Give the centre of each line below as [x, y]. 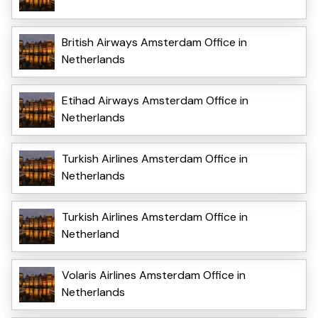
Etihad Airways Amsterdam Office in [155, 100]
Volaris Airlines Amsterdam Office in [154, 275]
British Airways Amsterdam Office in [154, 42]
